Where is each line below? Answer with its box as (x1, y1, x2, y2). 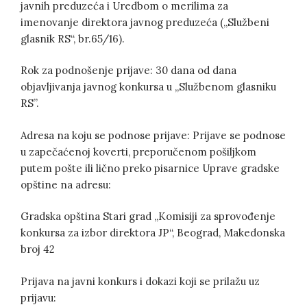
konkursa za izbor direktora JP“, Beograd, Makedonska (21, 226, 285, 240)
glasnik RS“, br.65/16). (21, 32, 125, 45)
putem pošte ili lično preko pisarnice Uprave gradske (21, 161, 280, 175)
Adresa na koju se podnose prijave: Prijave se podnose (21, 128, 286, 142)
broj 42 (21, 243, 55, 256)
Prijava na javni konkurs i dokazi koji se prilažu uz (21, 274, 260, 288)
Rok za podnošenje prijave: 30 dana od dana (21, 64, 236, 77)
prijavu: (21, 291, 56, 304)
